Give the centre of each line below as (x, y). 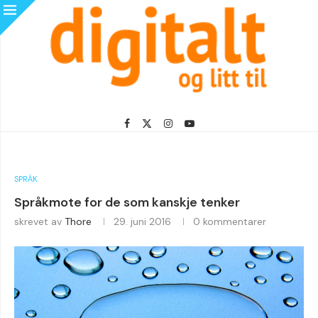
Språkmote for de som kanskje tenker (127, 202)
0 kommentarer (230, 221)
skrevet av (39, 221)
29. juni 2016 (142, 221)
